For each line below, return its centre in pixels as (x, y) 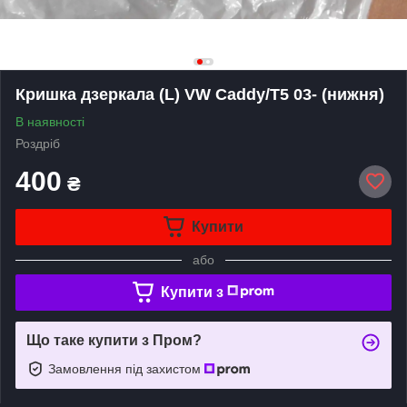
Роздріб (38, 143)
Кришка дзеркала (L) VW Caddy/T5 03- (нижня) (200, 94)
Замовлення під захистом (126, 368)
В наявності (50, 121)
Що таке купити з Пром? (114, 340)
